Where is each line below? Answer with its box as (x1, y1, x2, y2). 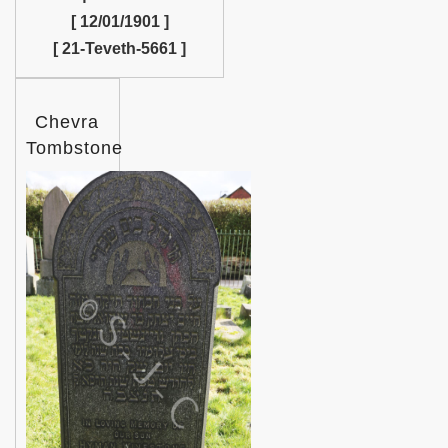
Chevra (35, 112, 100, 133)
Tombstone (26, 138, 123, 159)
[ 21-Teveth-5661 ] (53, 40, 186, 58)
